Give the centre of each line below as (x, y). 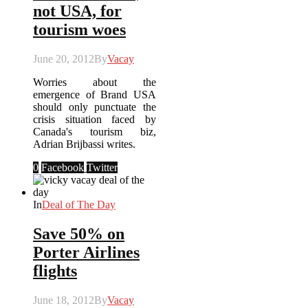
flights (55, 271)
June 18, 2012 (64, 300)
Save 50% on (79, 233)
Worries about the (95, 82)
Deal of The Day (79, 204)
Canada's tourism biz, (95, 131)
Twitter (102, 167)
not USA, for (77, 11)
